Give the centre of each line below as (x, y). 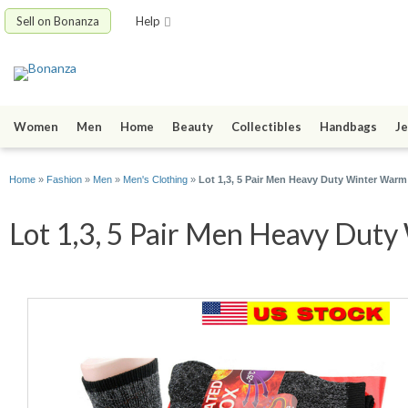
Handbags (348, 127)
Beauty (193, 127)
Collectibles (266, 127)
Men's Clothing (155, 180)
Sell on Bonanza (58, 21)
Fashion (64, 180)
